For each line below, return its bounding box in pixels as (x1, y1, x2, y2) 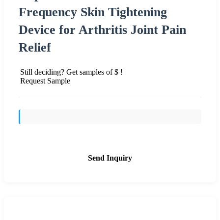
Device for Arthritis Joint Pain (19, 22, 186, 37)
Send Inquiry (88, 153, 132, 162)
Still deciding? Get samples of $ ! (20, 67, 123, 76)
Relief (19, 40, 51, 55)
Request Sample (20, 76, 70, 85)
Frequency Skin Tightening (19, 4, 167, 19)
